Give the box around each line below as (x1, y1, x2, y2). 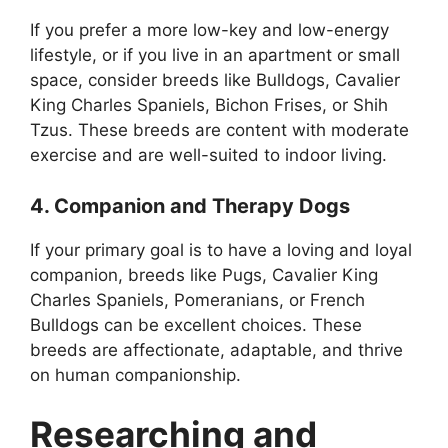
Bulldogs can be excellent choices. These (30, 314, 362, 335)
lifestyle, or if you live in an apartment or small (30, 45, 400, 66)
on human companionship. (30, 364, 241, 385)
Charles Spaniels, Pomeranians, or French (30, 289, 365, 310)
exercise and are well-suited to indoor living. (30, 145, 387, 166)
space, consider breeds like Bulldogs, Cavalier (30, 70, 400, 91)
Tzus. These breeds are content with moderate (30, 120, 409, 141)
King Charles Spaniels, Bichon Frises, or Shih (30, 95, 388, 116)
